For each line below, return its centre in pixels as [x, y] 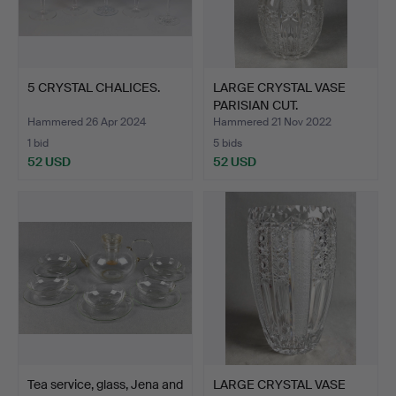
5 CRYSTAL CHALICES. [94, 87]
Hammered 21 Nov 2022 [272, 122]
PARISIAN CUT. [255, 105]
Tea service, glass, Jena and [105, 384]
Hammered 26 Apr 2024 [87, 122]
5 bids [228, 143]
